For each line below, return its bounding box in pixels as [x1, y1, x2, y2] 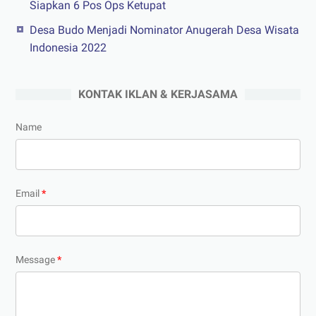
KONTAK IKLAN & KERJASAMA [78, 87, 238, 102]
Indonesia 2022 [30, 41, 107, 55]
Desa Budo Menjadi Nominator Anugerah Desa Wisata [30, 23, 299, 37]
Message [16, 254, 57, 266]
